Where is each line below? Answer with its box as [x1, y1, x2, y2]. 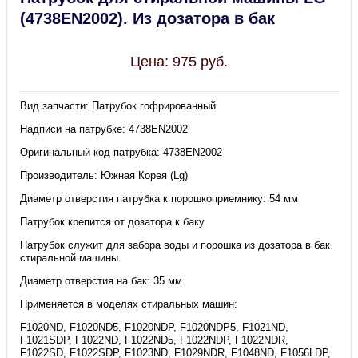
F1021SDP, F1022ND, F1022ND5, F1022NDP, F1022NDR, [20, 334, 289, 347]
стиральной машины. [20, 252, 122, 265]
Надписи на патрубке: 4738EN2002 [20, 123, 189, 136]
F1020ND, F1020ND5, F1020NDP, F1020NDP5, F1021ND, [20, 321, 289, 334]
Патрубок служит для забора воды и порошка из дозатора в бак [20, 239, 331, 252]
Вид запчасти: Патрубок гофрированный [20, 100, 217, 113]
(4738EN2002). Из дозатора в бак [20, 10, 276, 28]
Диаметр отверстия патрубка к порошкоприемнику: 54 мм [20, 193, 299, 205]
